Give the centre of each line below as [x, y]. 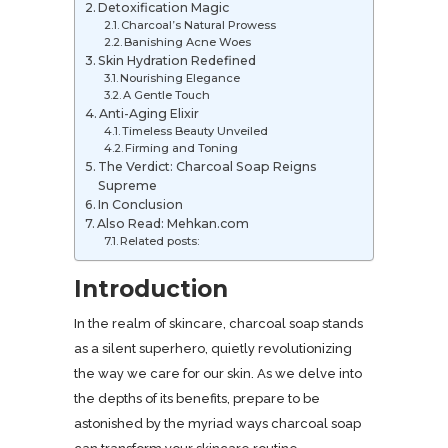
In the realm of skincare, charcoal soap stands [218, 323]
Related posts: [159, 241]
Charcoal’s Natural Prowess [198, 25]
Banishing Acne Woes [187, 42]
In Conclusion [141, 204]
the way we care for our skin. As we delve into [218, 373]
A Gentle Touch [166, 95]
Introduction [151, 289]
